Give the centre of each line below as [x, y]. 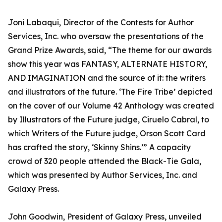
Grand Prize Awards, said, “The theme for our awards [110, 50]
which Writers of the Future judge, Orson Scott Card [107, 134]
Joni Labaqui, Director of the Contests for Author [101, 23]
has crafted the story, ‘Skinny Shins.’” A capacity [99, 147]
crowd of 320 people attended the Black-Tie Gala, [105, 161]
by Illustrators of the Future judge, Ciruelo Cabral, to [109, 120]
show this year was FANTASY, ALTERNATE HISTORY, [108, 64]
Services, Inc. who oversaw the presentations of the [106, 36]
